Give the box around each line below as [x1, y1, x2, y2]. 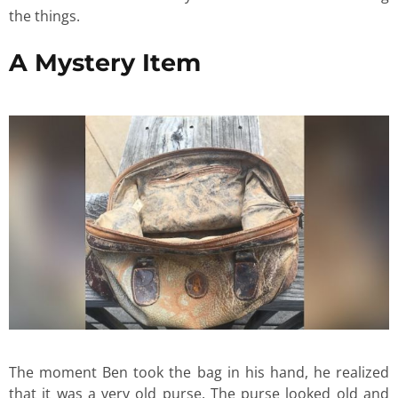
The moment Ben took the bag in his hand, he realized [9, 362, 389, 383]
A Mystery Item [9, 47, 201, 77]
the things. [9, 6, 91, 27]
